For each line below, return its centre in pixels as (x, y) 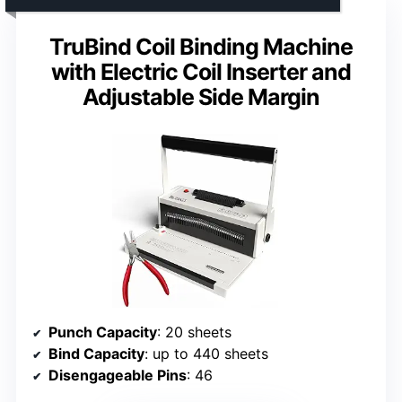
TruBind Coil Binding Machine (201, 47)
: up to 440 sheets (206, 354)
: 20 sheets (194, 332)
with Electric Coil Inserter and (201, 72)
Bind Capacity (96, 354)
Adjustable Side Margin (201, 97)
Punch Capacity (103, 332)
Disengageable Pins (118, 376)
